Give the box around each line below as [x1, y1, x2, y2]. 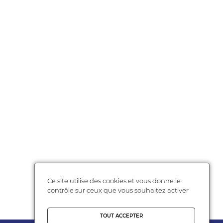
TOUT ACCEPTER [100, 213, 143, 219]
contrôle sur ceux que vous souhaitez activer [47, 186, 189, 194]
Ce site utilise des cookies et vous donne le [47, 177, 181, 185]
